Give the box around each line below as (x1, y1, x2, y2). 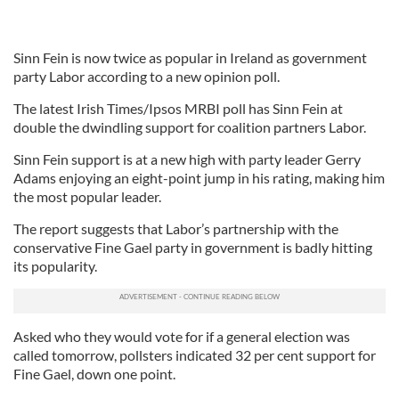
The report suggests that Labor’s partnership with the (13, 220, 338, 237)
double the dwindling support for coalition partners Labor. (13, 118, 366, 135)
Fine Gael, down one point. (13, 365, 175, 382)
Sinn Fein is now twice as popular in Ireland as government (13, 49, 367, 66)
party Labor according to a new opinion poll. (13, 68, 280, 85)
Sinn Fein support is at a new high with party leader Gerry (13, 151, 361, 167)
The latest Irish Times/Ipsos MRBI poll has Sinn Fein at (13, 100, 343, 117)
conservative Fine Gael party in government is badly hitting (13, 239, 372, 256)
